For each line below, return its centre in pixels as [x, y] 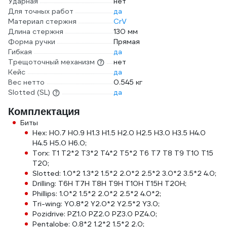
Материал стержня [42, 21]
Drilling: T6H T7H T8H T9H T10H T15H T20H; [109, 183]
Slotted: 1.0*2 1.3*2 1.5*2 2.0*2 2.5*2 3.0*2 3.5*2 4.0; [124, 173]
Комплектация [44, 111]
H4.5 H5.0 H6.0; [60, 143]
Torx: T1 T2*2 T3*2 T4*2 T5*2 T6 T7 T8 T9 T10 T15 [123, 153]
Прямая [127, 42]
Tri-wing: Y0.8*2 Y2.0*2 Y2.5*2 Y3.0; [96, 204]
